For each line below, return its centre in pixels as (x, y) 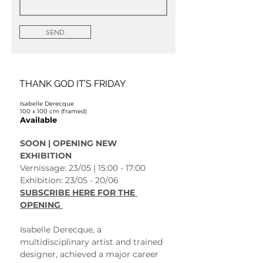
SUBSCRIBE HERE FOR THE (79, 192)
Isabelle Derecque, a (62, 229)
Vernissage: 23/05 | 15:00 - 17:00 (83, 168)
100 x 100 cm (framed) (53, 111)
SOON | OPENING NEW (70, 143)
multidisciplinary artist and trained (92, 242)
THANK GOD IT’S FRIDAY (73, 83)
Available (38, 119)
